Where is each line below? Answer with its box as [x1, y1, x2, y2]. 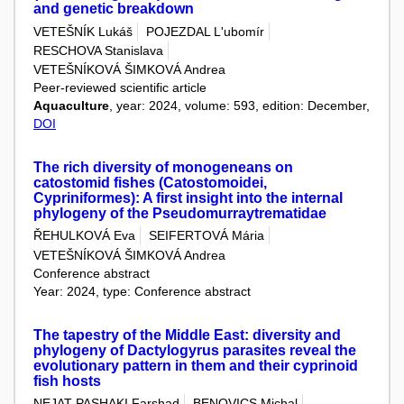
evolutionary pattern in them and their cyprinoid [33, 357, 358, 373]
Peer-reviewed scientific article [33, 80, 207, 96]
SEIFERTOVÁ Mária [149, 228, 264, 243]
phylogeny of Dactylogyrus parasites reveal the [33, 342, 356, 358]
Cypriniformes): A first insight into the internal [33, 190, 343, 207]
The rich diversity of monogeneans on [33, 160, 293, 176]
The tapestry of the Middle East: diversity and [33, 326, 341, 343]
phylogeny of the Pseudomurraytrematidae [33, 206, 326, 222]
